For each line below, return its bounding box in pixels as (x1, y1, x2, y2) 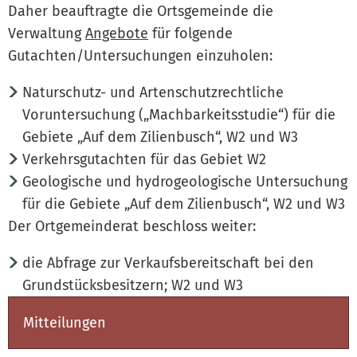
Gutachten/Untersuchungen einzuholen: (8, 46, 273, 65)
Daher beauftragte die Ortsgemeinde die (8, 2, 273, 20)
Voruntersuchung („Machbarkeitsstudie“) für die (22, 105, 335, 124)
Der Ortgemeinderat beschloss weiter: (8, 217, 256, 235)
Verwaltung (8, 24, 85, 42)
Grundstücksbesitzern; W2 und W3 (22, 276, 243, 294)
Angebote (85, 24, 148, 42)
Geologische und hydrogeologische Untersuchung (22, 172, 347, 190)
